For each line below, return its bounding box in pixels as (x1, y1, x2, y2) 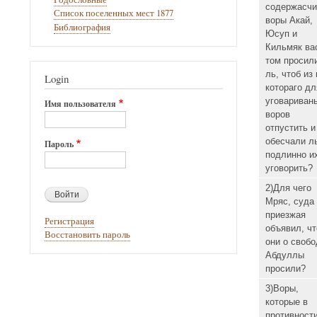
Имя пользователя (45, 97, 116, 110)
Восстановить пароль (45, 229, 130, 241)
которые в (265, 296, 308, 308)
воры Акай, (265, 15, 313, 26)
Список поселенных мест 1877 (53, 7, 173, 20)
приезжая (265, 209, 306, 221)
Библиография (53, 21, 110, 33)
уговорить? (265, 163, 313, 174)
